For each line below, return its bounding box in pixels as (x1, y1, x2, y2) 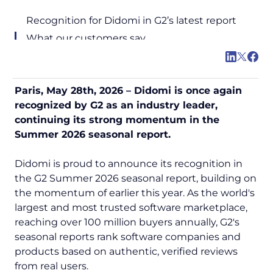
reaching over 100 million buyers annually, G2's (15, 216, 239, 229)
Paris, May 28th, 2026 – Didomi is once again (15, 85, 242, 97)
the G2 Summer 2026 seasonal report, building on (15, 172, 257, 185)
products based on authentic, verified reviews (15, 246, 238, 258)
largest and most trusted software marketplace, (15, 202, 247, 214)
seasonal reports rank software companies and (15, 231, 241, 243)
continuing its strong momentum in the (15, 114, 219, 126)
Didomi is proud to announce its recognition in (15, 158, 243, 170)
